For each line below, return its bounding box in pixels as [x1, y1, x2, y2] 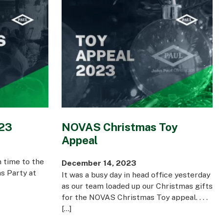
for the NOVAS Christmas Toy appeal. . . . [61, 193, 208, 202]
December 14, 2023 [61, 158, 136, 168]
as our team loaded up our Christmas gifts [61, 181, 213, 191]
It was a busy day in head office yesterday [61, 170, 210, 179]
